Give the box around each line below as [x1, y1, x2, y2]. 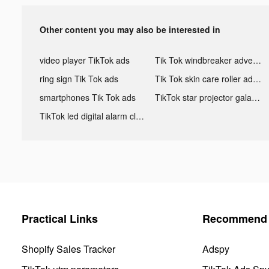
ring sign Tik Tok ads [40, 72, 118, 85]
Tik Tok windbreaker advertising [252, 53, 261, 66]
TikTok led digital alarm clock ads [136, 109, 144, 122]
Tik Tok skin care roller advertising [252, 72, 261, 85]
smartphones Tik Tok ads [40, 91, 136, 103]
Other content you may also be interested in [40, 23, 220, 35]
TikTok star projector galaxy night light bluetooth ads [251, 91, 260, 103]
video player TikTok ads [40, 53, 130, 66]
